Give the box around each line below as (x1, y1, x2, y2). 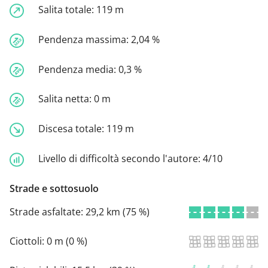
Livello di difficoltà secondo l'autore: (38, 151, 203, 165)
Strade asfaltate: (10, 205, 86, 218)
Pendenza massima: (38, 32, 131, 46)
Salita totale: (38, 3, 96, 17)
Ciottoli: (10, 234, 47, 248)
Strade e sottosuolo (10, 181, 99, 195)
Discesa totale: (38, 122, 106, 136)
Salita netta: (38, 92, 94, 106)
